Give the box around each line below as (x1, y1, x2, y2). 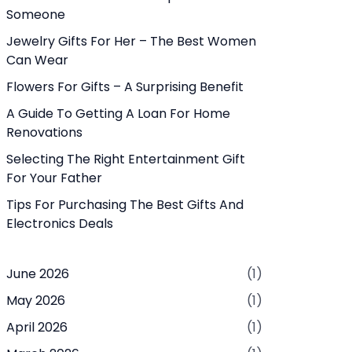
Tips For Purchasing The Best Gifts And (6, 196, 244, 214)
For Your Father (6, 169, 102, 187)
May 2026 (6, 291, 65, 310)
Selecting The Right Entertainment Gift (6, 150, 245, 168)
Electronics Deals (6, 214, 113, 233)
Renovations (6, 123, 82, 141)
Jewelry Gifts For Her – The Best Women (6, 32, 256, 50)
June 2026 (6, 265, 69, 283)
